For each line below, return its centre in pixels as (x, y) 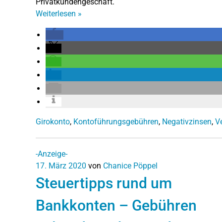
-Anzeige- (52, 154)
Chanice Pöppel (130, 166)
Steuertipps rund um (104, 183)
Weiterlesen (57, 13)
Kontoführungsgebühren (116, 121)
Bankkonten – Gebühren (116, 205)
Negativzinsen (187, 121)
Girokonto (53, 121)
